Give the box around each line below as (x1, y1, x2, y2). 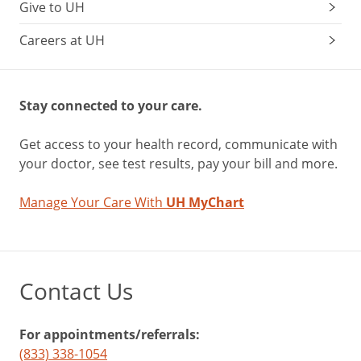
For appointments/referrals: (19, 325, 200, 343)
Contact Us (19, 275, 133, 306)
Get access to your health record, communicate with (19, 135, 338, 153)
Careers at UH (19, 31, 105, 49)
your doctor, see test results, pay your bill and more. (19, 154, 338, 172)
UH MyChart (166, 193, 244, 211)
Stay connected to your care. (19, 96, 202, 114)
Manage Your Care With (19, 193, 166, 211)
